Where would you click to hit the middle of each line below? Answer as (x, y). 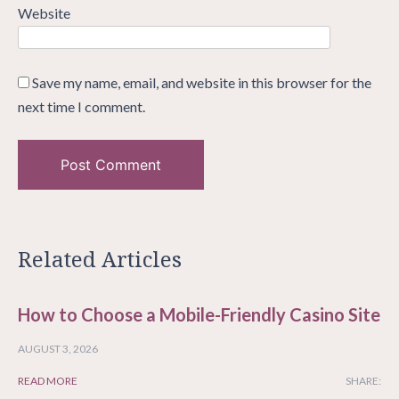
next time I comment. (81, 107)
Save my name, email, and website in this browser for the (202, 83)
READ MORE (48, 381)
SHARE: (363, 381)
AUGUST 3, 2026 (58, 349)
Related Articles (100, 259)
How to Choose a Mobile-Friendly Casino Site (199, 315)
